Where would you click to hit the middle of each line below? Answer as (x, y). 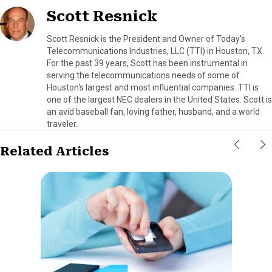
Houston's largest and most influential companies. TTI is (153, 87)
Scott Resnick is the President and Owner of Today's (146, 39)
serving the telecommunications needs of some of (143, 75)
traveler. (62, 124)
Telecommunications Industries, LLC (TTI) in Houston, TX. (155, 51)
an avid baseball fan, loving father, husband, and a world (153, 111)
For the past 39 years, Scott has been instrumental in (147, 63)
